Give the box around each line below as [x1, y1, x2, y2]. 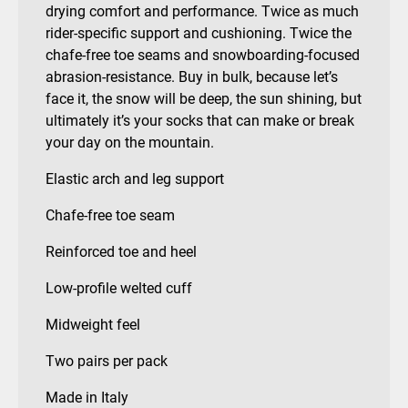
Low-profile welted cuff [46, 280, 192, 298]
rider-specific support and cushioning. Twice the [46, 25, 352, 43]
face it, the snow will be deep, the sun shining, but [46, 90, 362, 108]
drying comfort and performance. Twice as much [46, 3, 359, 21]
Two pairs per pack [46, 352, 168, 371]
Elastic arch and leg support [46, 170, 224, 189]
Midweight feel [46, 316, 140, 334]
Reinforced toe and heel [46, 243, 197, 261]
